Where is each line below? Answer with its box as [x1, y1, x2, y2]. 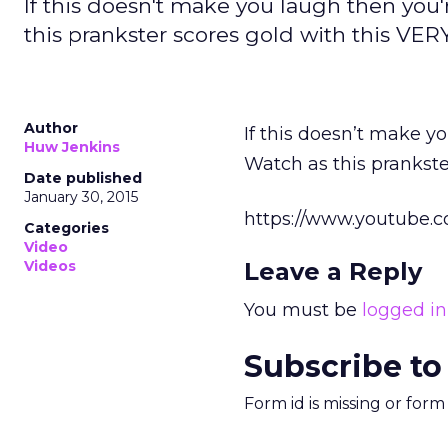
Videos [24, 257, 76, 275]
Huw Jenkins [24, 138, 120, 156]
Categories [24, 219, 109, 237]
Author [24, 119, 78, 137]
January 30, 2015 [24, 188, 138, 206]
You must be [244, 299, 362, 321]
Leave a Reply [244, 257, 422, 286]
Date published [24, 169, 142, 187]
